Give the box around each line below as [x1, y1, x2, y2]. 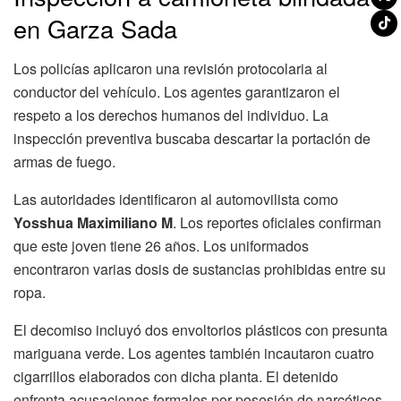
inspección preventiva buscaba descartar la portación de [13, 127, 371, 149]
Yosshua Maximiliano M [13, 211, 173, 233]
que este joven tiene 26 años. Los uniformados [13, 235, 309, 256]
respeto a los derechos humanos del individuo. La [13, 104, 328, 125]
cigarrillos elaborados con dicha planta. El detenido [13, 365, 338, 387]
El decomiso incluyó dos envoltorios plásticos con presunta [13, 319, 388, 340]
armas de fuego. [13, 150, 115, 172]
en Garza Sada [13, 11, 177, 47]
